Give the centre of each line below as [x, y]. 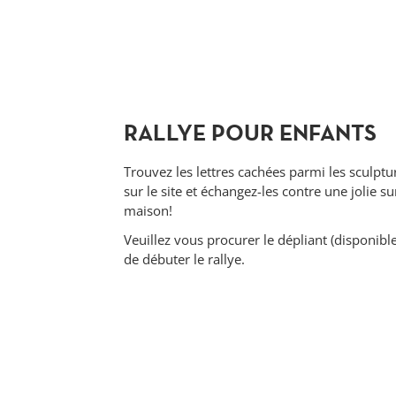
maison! [148, 211]
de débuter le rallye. [184, 259]
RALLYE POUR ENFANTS [250, 133]
